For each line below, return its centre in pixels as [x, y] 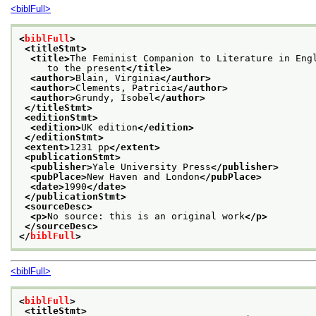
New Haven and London [143, 176]
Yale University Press [152, 166]
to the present [73, 68]
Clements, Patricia [126, 87]
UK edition [109, 127]
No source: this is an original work [146, 216]
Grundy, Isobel [115, 97]
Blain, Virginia [118, 78]
